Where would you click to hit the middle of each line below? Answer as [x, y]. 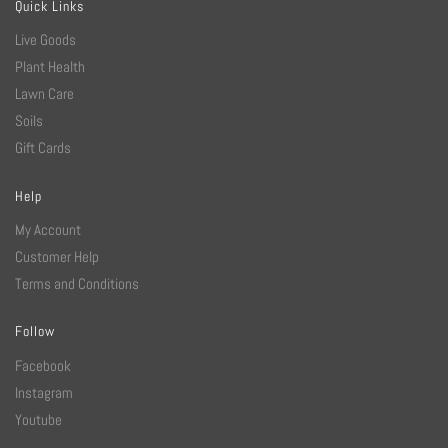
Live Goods [45, 40]
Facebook [43, 365]
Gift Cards [43, 148]
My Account [48, 230]
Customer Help [57, 257]
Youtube [38, 419]
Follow [35, 331]
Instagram [44, 392]
